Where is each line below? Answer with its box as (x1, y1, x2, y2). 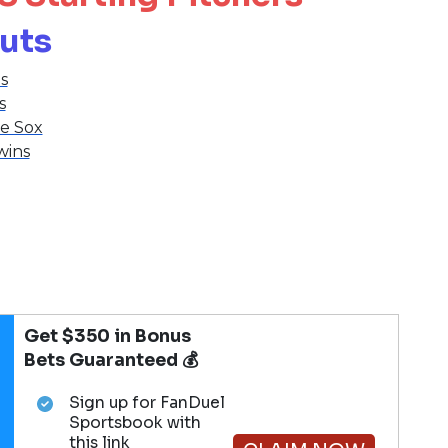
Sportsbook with (68, 413, 201, 434)
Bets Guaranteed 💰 (24, 349, 200, 372)
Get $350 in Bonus (24, 325, 192, 348)
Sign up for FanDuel (68, 393, 225, 414)
